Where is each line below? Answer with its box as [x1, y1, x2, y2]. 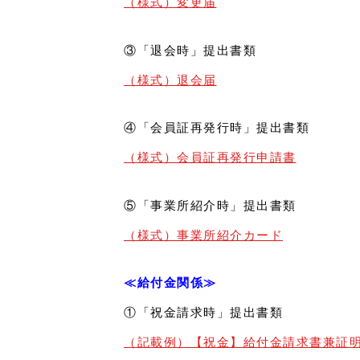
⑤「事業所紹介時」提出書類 [124, 198, 297, 212]
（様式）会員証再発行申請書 [124, 150, 297, 165]
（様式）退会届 [124, 72, 217, 87]
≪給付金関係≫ [124, 276, 217, 290]
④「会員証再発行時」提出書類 [124, 121, 309, 135]
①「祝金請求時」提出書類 [124, 305, 283, 320]
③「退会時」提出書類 [124, 43, 256, 57]
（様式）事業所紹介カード [124, 227, 283, 242]
